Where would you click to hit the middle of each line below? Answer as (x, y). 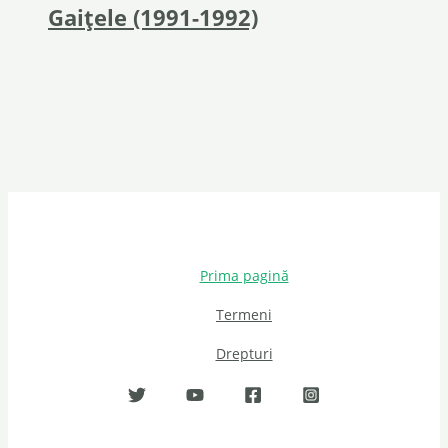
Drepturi (244, 354)
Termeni (244, 315)
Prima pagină (244, 276)
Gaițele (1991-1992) (153, 18)
